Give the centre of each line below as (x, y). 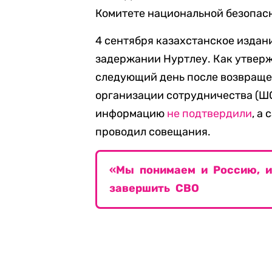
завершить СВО (155, 188)
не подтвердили (210, 114)
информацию (131, 114)
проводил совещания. (153, 132)
